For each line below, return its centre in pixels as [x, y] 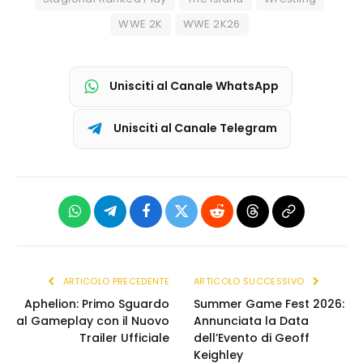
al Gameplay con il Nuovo [93, 320]
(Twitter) [206, 249]
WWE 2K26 [211, 23]
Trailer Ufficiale [124, 337]
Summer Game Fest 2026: [269, 303]
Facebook [173, 223]
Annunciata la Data [251, 320]
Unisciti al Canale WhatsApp [194, 86]
